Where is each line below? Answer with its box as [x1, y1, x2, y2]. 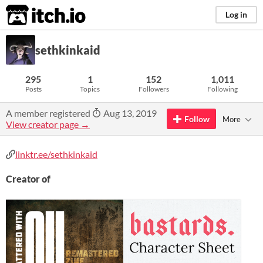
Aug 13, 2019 [102, 107, 157, 119]
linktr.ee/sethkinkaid [15, 149, 97, 160]
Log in [225, 9, 247, 19]
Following [207, 85, 238, 93]
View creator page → [6, 119, 90, 130]
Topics [80, 85, 100, 93]
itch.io [5, 4, 57, 27]
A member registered [6, 107, 92, 119]
